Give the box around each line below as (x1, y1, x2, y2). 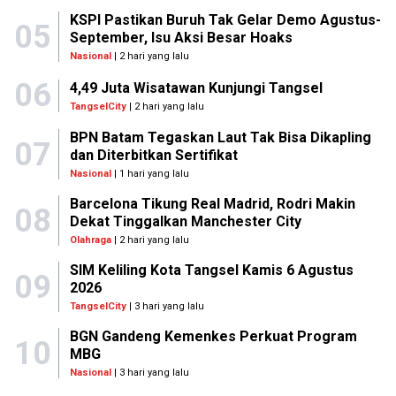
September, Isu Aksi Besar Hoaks (69, 29, 293, 46)
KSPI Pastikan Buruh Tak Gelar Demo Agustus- (69, 11, 381, 28)
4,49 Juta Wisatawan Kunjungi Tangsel (70, 79, 323, 96)
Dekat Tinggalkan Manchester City (69, 213, 301, 230)
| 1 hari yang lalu (110, 168, 189, 179)
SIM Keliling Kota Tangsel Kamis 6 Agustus (69, 262, 354, 278)
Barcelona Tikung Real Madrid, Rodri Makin (69, 195, 355, 212)
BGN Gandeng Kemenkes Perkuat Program (69, 328, 357, 345)
